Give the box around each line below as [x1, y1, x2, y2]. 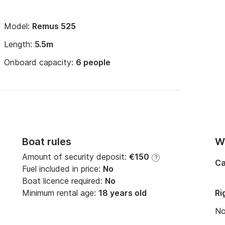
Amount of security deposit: [22, 152, 129, 162]
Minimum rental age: [22, 188, 98, 198]
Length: [4, 39, 35, 49]
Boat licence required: [22, 176, 105, 186]
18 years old [98, 188, 147, 198]
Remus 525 [32, 21, 76, 31]
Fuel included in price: [22, 164, 103, 174]
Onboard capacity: [4, 57, 76, 67]
